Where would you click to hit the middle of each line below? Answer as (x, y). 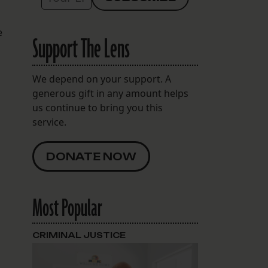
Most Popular (67, 209)
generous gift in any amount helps (110, 94)
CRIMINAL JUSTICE (79, 235)
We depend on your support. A (101, 79)
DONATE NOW (91, 157)
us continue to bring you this (97, 108)
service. (49, 122)
